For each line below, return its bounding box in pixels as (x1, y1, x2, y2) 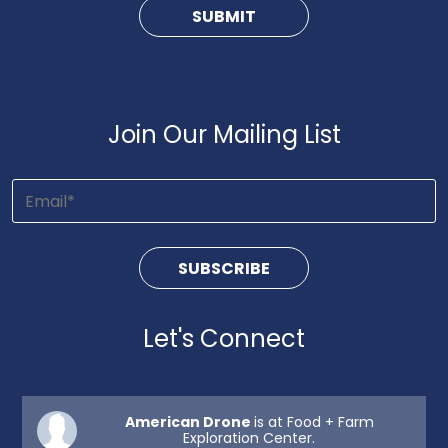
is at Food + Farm (253, 412, 374, 432)
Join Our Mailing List (107, 118, 341, 151)
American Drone (124, 412, 254, 432)
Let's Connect (143, 322, 305, 355)
